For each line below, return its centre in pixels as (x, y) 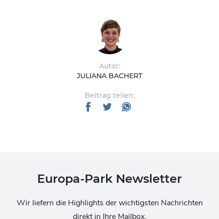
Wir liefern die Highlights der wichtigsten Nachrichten (109, 203)
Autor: (109, 66)
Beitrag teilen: (109, 95)
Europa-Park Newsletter (109, 179)
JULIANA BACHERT (109, 76)
